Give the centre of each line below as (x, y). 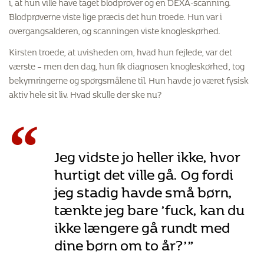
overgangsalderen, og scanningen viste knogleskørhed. (115, 29)
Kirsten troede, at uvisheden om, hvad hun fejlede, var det (121, 51)
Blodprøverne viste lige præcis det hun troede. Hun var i (115, 15)
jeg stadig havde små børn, (143, 190)
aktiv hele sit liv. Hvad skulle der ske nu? (85, 93)
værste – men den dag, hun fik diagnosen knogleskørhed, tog (127, 65)
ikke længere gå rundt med (142, 225)
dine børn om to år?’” (124, 243)
